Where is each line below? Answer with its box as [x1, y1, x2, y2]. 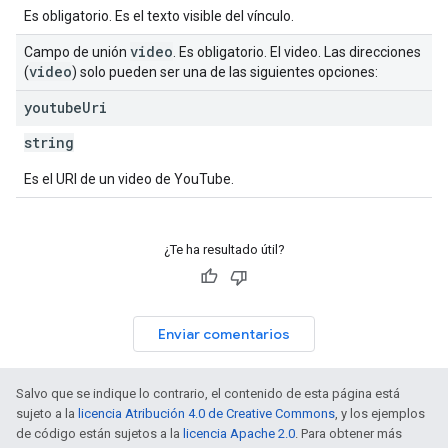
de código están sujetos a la [16, 426, 183, 441]
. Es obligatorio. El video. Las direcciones [173, 44, 421, 60]
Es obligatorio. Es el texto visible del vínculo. [24, 8, 294, 24]
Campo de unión [24, 44, 130, 60]
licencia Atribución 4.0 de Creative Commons [78, 406, 335, 421]
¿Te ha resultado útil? [163, 242, 285, 257]
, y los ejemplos [335, 406, 425, 421]
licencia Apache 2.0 [183, 426, 295, 441]
